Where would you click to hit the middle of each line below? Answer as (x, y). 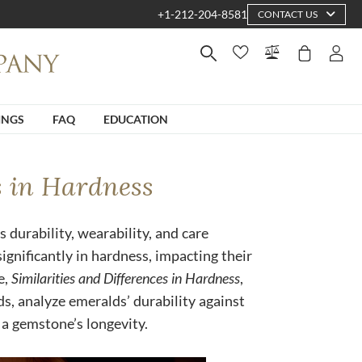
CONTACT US (288, 14)
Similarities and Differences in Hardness (126, 278)
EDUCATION (136, 119)
